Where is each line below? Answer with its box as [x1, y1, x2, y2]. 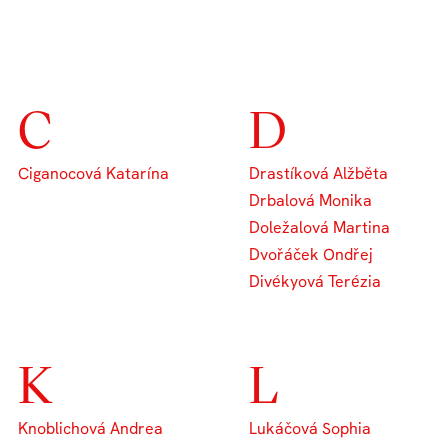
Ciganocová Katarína [18, 163, 170, 184]
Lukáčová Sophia [249, 418, 371, 439]
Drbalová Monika [249, 190, 372, 211]
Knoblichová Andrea [18, 418, 164, 439]
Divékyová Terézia [249, 271, 381, 292]
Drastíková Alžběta [249, 163, 388, 184]
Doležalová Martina [249, 217, 390, 238]
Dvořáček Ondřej [249, 244, 373, 265]
